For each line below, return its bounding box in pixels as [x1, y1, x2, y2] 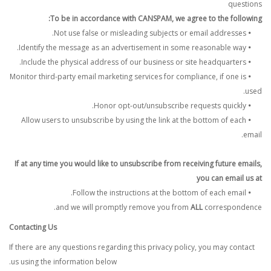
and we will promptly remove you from [56, 202, 191, 212]
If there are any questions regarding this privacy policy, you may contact [9, 242, 255, 252]
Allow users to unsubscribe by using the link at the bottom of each [21, 115, 246, 125]
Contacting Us [9, 222, 57, 232]
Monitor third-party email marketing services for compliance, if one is [10, 71, 246, 82]
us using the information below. [11, 256, 117, 267]
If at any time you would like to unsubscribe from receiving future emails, [15, 158, 262, 169]
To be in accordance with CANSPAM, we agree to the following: [50, 13, 262, 24]
